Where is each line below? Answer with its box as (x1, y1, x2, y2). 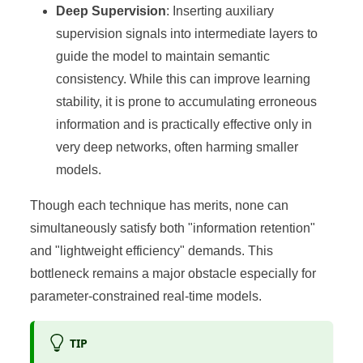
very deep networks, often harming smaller (56, 139, 299, 154)
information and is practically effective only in (56, 117, 313, 131)
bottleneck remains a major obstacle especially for (30, 266, 317, 280)
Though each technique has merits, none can (30, 198, 289, 212)
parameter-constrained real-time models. (30, 288, 263, 303)
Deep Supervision (56, 3, 167, 18)
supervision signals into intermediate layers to (56, 26, 318, 41)
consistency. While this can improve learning (56, 71, 311, 86)
